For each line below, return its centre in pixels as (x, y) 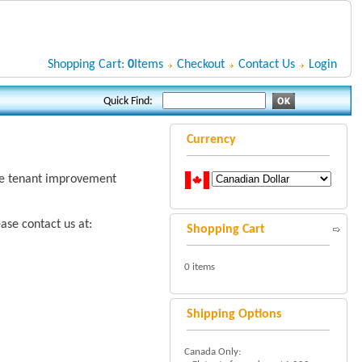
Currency (211, 140)
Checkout (200, 65)
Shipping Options (234, 314)
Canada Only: (212, 352)
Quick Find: (128, 101)
